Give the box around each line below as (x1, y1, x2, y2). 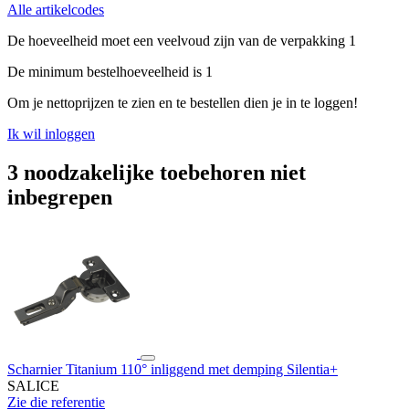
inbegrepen (7, 185, 112, 210)
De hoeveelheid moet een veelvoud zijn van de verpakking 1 (7, 33, 356, 49)
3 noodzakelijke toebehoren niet (7, 161, 306, 185)
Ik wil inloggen (7, 126, 95, 142)
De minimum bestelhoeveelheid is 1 (7, 64, 213, 80)
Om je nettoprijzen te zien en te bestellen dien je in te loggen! (7, 95, 358, 111)
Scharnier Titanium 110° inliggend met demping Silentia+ (7, 361, 338, 377)
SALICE (7, 377, 59, 393)
